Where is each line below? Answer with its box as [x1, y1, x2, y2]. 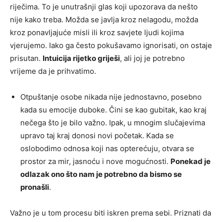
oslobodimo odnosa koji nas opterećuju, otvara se [20, 144, 194, 154]
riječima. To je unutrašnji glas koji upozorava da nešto [10, 2, 198, 12]
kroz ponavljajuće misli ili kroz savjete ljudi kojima [10, 28, 184, 38]
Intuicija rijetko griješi [43, 54, 120, 63]
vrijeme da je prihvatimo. [10, 66, 96, 76]
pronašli [20, 182, 49, 192]
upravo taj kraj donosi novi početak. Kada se [20, 131, 174, 141]
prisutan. [10, 54, 43, 63]
